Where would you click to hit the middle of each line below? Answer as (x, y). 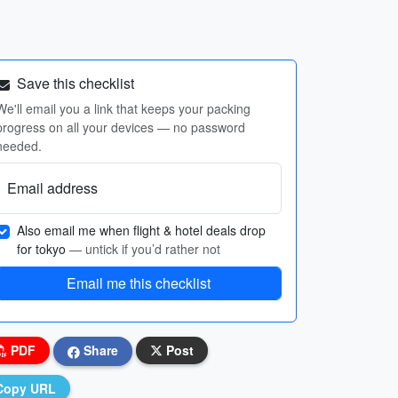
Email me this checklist (139, 283)
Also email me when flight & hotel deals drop (141, 230)
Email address (52, 188)
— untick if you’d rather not (145, 249)
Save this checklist (74, 83)
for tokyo (43, 249)
